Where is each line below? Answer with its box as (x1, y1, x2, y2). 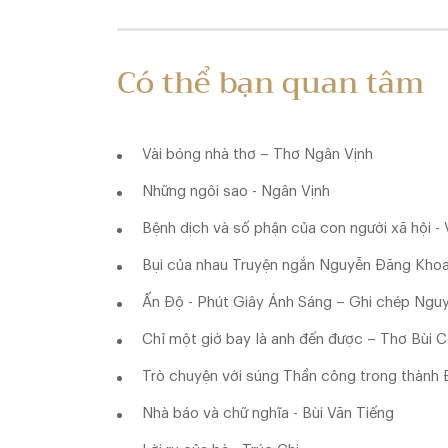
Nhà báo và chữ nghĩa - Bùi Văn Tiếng (142, 405, 394, 421)
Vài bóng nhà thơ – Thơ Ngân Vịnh (142, 146, 373, 162)
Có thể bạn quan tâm (117, 57, 424, 109)
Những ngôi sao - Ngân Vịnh (142, 183, 330, 199)
